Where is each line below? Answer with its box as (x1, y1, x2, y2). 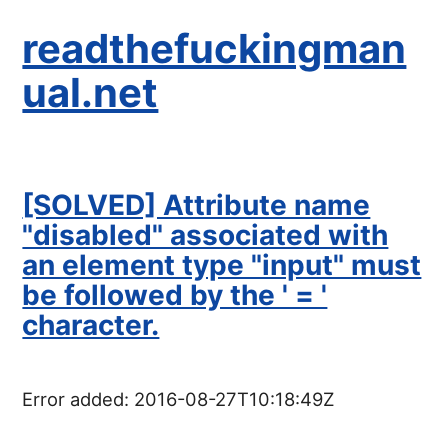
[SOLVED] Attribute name (22, 187, 371, 222)
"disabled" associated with (22, 217, 389, 252)
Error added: (22, 387, 135, 410)
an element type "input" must (22, 247, 422, 282)
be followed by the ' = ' (22, 277, 328, 312)
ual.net (22, 67, 159, 117)
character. (22, 307, 160, 342)
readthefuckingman (22, 23, 407, 73)
